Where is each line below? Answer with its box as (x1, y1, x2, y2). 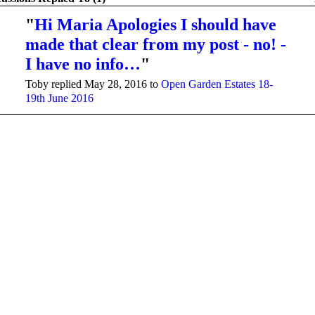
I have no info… (25, 55, 141, 73)
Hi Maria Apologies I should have (34, 15, 276, 34)
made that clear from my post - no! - (25, 35, 286, 53)
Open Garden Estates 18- (161, 77, 273, 90)
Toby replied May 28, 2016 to (25, 77, 161, 90)
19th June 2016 (25, 91, 94, 104)
